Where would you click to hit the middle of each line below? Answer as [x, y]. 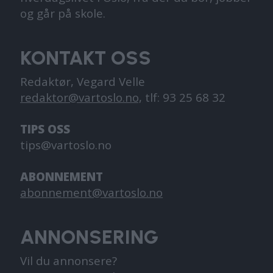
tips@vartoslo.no [66, 145]
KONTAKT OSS [86, 58]
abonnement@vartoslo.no [92, 193]
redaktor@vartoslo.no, [81, 97]
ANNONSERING [90, 237]
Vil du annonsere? [69, 261]
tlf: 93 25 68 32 [184, 97]
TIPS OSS [45, 129]
